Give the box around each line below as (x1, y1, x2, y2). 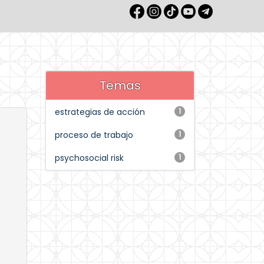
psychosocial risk (55, 152, 124, 164)
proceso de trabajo (55, 129, 133, 141)
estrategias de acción (55, 106, 145, 118)
